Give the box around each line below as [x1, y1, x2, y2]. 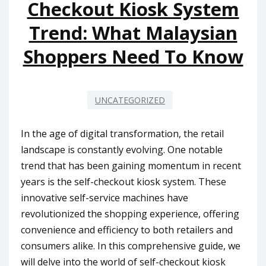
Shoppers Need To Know [23, 44, 243, 69]
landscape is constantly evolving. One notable [21, 142, 223, 156]
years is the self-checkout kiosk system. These [21, 175, 226, 188]
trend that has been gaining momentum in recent [21, 159, 241, 172]
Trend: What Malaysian [28, 20, 237, 46]
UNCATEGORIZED [95, 94, 165, 106]
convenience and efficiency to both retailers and [21, 223, 233, 236]
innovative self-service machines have [21, 191, 188, 204]
